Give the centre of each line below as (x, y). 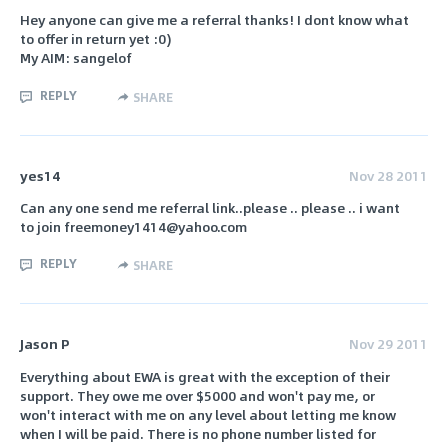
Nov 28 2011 (388, 175)
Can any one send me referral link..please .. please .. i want (210, 208)
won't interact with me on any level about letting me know (208, 414)
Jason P (45, 344)
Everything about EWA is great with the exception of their (205, 376)
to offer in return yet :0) (95, 39)
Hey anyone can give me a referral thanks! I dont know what (214, 20)
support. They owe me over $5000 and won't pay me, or (197, 395)
